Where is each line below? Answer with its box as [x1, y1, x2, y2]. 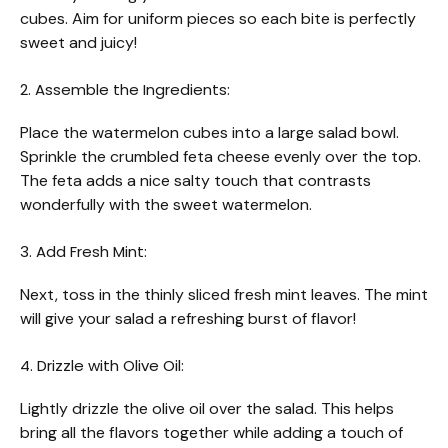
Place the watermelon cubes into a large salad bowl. [20, 121, 399, 143]
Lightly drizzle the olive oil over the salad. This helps [20, 397, 394, 419]
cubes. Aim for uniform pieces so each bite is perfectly [20, 7, 416, 29]
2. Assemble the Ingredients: [20, 78, 230, 100]
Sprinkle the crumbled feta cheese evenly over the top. [20, 145, 421, 167]
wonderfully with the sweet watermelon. [20, 193, 312, 215]
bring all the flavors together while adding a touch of [20, 421, 403, 443]
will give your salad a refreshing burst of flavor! [20, 307, 356, 329]
